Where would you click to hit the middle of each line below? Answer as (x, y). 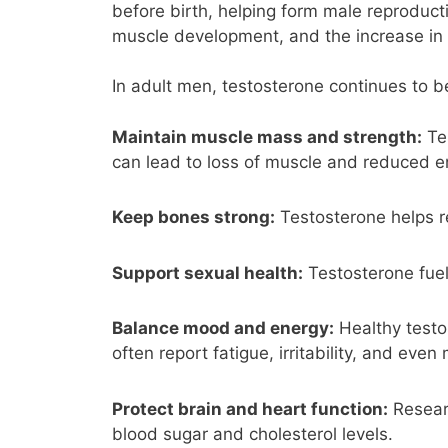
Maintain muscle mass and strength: (267, 136)
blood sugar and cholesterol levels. (252, 433)
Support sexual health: (207, 272)
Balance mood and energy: (223, 328)
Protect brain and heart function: (250, 408)
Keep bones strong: (193, 217)
